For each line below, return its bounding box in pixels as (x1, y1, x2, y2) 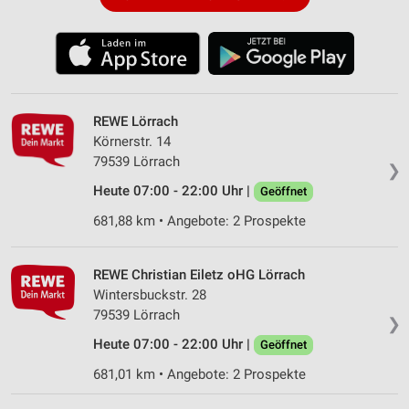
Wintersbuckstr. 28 (93, 286, 206, 303)
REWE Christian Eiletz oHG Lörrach (93, 266, 305, 283)
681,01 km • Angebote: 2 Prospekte (93, 365, 306, 383)
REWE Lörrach (93, 112, 178, 130)
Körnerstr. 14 (93, 132, 171, 150)
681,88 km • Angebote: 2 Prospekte (93, 212, 306, 229)
